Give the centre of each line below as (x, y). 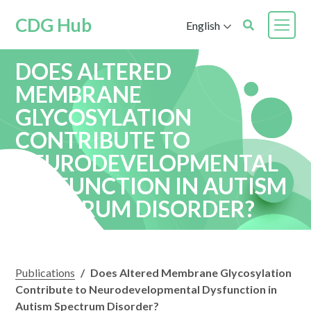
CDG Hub (54, 25)
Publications (45, 272)
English (203, 25)
